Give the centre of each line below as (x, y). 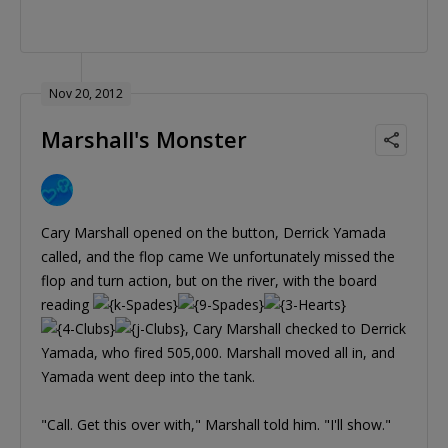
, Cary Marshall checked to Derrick (295, 329)
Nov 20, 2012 (86, 94)
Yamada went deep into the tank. (148, 377)
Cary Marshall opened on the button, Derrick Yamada (213, 233)
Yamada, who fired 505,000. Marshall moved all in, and (218, 353)
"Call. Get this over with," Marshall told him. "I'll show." (216, 425)
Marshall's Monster (144, 139)
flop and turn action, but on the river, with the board (209, 281)
